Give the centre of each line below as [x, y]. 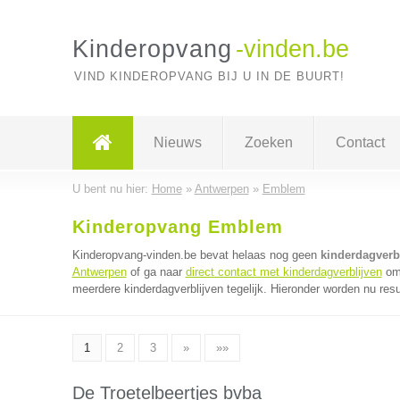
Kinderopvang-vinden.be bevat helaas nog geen [196, 255]
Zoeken [268, 142]
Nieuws [177, 142]
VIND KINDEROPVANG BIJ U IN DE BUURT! [209, 76]
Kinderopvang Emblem [177, 227]
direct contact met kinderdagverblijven [283, 272]
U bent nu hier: [112, 189]
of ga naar [156, 272]
